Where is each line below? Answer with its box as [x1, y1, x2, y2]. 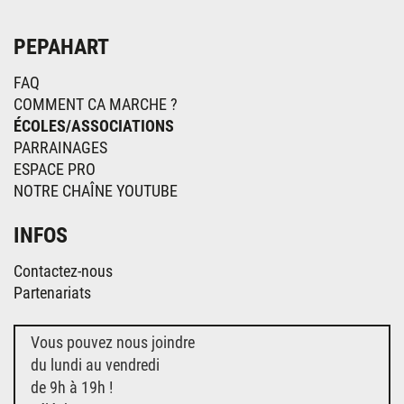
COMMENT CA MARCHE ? [14, 94, 178, 114]
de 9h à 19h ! [31, 377, 113, 397]
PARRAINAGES [14, 137, 107, 157]
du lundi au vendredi [31, 354, 160, 374]
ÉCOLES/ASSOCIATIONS [14, 115, 174, 135]
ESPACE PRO [14, 159, 96, 179]
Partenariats [14, 282, 91, 302]
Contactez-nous [14, 261, 113, 280]
